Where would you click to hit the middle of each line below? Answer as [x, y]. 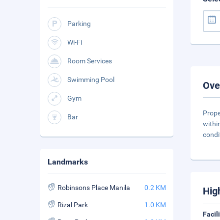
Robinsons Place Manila [94, 188]
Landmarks [68, 162]
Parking [79, 24]
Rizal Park [73, 205]
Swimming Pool [91, 80]
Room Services [90, 61]
